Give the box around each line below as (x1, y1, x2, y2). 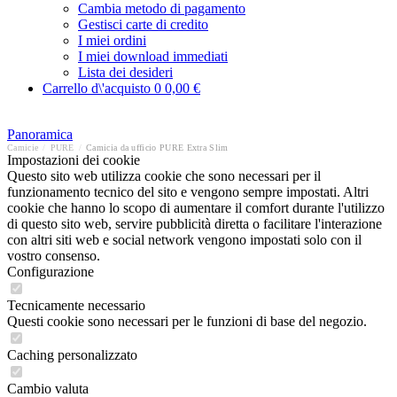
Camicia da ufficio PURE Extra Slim (86, 143, 229, 152)
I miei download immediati (78, 49, 228, 64)
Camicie (7, 143, 39, 152)
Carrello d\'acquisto (43, 81, 154, 96)
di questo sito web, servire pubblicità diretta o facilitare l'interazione (7, 216, 382, 231)
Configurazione (7, 264, 94, 279)
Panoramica (7, 127, 73, 142)
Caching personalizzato (7, 347, 137, 362)
